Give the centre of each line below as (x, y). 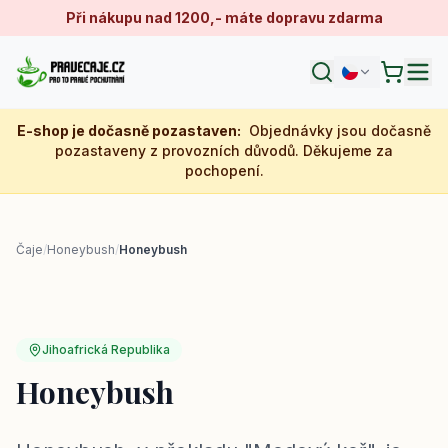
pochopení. (224, 170)
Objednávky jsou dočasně (340, 130)
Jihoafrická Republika (106, 349)
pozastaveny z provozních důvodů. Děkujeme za (224, 150)
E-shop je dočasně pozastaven (127, 130)
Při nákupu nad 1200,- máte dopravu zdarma (224, 17)
